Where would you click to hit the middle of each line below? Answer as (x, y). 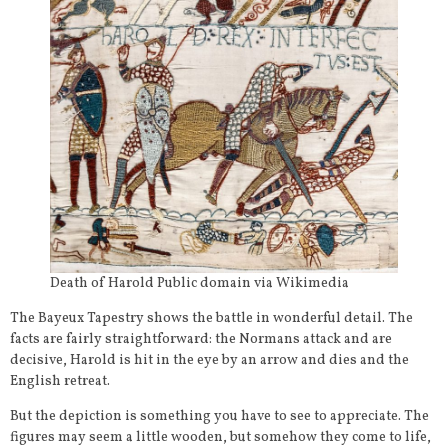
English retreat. (60, 382)
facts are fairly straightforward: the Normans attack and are (201, 340)
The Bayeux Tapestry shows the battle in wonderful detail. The (211, 319)
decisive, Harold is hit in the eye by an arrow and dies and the (209, 361)
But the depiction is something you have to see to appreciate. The (219, 417)
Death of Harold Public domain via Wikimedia (199, 284)
